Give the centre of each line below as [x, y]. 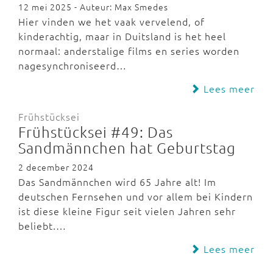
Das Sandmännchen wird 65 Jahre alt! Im [117, 182]
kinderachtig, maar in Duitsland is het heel [122, 36]
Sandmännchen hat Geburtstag [127, 147]
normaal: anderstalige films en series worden [129, 51]
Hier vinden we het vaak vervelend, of [112, 21]
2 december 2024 [56, 167]
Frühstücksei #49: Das [96, 132]
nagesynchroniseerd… [73, 65]
